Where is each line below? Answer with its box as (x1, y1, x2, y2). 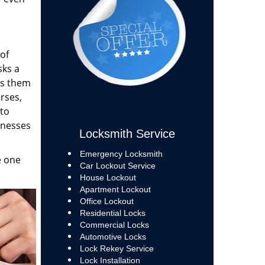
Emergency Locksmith (79, 149, 163, 159)
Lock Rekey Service (79, 244, 154, 253)
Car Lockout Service (79, 161, 156, 170)
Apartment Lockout (79, 185, 151, 194)
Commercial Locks (79, 220, 149, 230)
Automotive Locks (79, 232, 148, 241)
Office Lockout (79, 196, 136, 206)
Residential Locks (79, 208, 148, 218)
